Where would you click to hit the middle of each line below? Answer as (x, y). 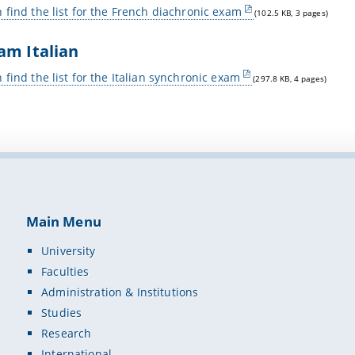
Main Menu (63, 222)
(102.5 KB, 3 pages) (291, 13)
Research (67, 334)
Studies (62, 313)
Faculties (65, 271)
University (69, 250)
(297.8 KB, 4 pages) (290, 78)
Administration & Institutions (120, 292)
